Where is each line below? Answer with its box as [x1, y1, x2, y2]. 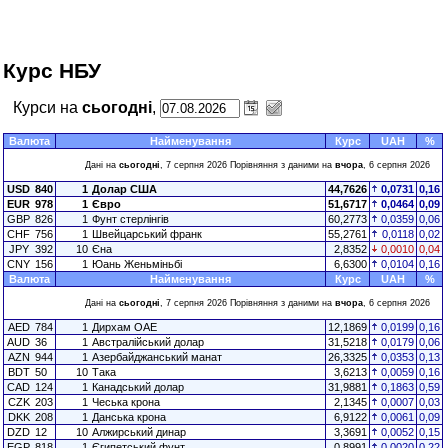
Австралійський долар [92, 336, 204, 348]
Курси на [13, 99, 82, 116]
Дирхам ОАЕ [92, 321, 157, 333]
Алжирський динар [92, 426, 186, 438]
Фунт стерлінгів [92, 213, 169, 225]
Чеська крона [92, 396, 160, 408]
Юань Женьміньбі [92, 258, 182, 270]
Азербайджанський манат [92, 351, 222, 363]
